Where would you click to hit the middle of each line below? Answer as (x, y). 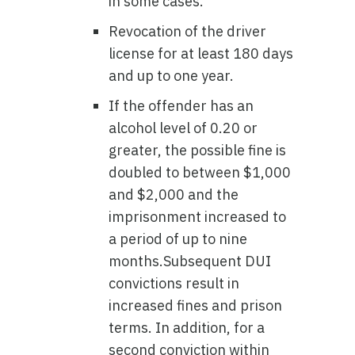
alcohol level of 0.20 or (183, 128)
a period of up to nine (178, 239)
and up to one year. (172, 76)
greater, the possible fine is (198, 150)
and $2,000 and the (174, 195)
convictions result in (174, 283)
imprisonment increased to (198, 217)
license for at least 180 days (201, 53)
